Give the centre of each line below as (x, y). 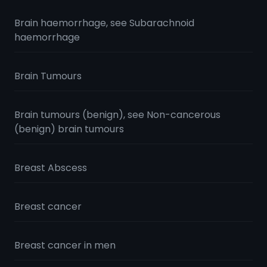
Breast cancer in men (65, 245)
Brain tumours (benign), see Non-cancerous (117, 115)
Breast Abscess (51, 168)
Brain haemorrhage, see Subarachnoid (104, 23)
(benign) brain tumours (69, 129)
